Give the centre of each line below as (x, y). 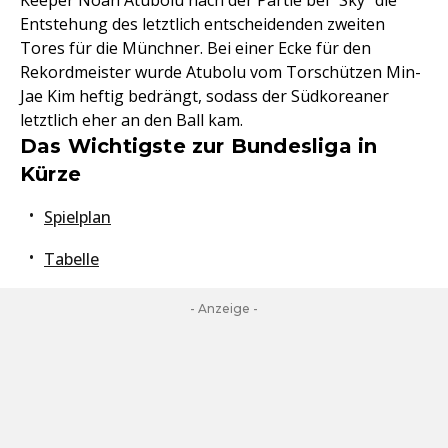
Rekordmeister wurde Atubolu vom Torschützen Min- (220, 72)
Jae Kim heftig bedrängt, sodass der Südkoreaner (204, 96)
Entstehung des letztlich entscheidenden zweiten (202, 24)
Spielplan (77, 217)
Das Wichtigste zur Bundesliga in (199, 146)
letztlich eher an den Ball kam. (131, 120)
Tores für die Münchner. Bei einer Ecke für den (195, 48)
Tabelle (71, 259)
